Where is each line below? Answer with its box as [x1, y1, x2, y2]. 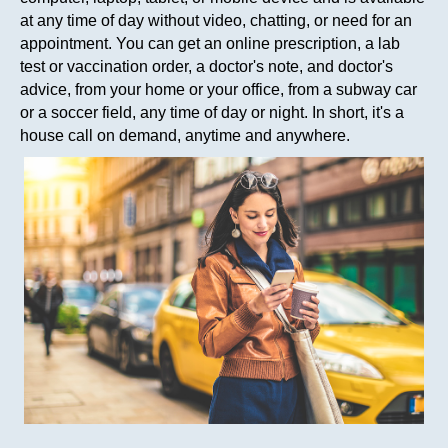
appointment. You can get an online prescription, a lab [20, 35, 400, 53]
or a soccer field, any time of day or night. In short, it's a [20, 104, 404, 122]
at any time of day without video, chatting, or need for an [20, 12, 412, 30]
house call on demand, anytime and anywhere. [20, 127, 350, 145]
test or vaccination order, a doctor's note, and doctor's [20, 58, 393, 76]
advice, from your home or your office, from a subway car [20, 81, 417, 99]
